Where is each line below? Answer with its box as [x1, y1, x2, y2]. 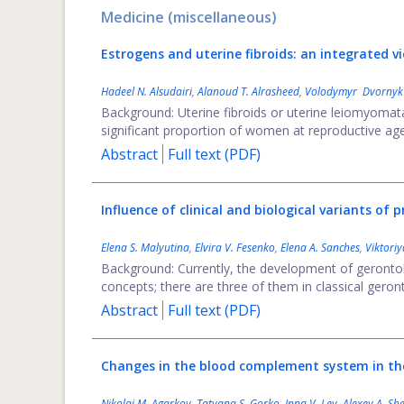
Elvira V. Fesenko [195, 240, 275, 255]
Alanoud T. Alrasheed [197, 84, 299, 99]
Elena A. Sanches [280, 240, 360, 255]
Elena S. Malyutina [101, 240, 189, 255]
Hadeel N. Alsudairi [101, 84, 192, 99]
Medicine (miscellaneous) [101, 7, 277, 27]
